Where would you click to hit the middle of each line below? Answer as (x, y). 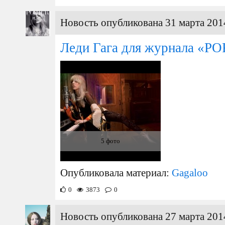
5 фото (110, 141)
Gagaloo (190, 173)
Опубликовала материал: (116, 173)
